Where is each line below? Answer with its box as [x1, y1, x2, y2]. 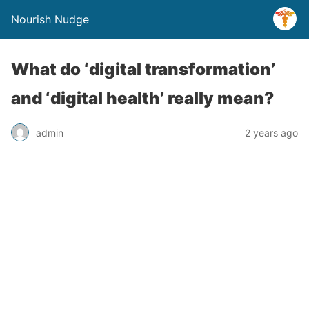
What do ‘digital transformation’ [11, 59, 275, 79]
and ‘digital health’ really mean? [11, 88, 274, 108]
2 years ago [245, 126, 298, 139]
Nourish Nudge [11, 12, 89, 26]
